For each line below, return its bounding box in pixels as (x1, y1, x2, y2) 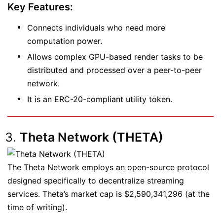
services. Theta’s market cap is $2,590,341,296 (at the (7, 188, 210, 199)
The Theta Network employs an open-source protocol (7, 162, 209, 172)
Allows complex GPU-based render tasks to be (27, 51, 203, 62)
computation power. (27, 36, 105, 46)
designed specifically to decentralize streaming (7, 175, 184, 185)
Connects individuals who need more (27, 22, 165, 33)
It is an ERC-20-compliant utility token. (27, 94, 172, 104)
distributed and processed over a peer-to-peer (27, 65, 202, 75)
